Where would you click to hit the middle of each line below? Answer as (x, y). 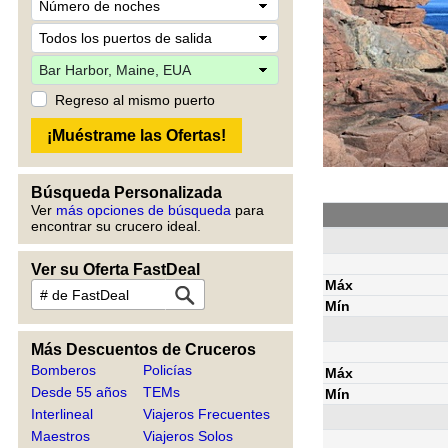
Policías (168, 370)
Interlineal (62, 414)
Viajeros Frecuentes (207, 414)
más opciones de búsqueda (143, 210)
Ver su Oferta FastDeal (115, 269)
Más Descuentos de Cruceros (143, 349)
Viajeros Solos (188, 436)
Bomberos (63, 370)
